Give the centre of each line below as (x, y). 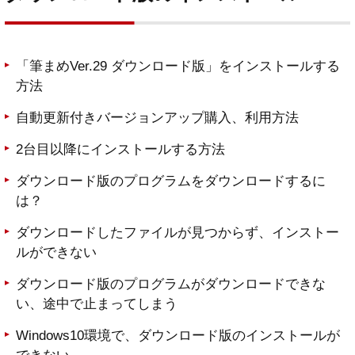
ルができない (56, 253)
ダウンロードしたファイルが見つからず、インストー (177, 233)
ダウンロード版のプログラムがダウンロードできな (171, 284)
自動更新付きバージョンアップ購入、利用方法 (157, 118)
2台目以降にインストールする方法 (120, 150)
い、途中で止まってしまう (97, 304)
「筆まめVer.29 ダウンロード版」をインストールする (178, 67)
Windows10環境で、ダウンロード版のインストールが (178, 336)
